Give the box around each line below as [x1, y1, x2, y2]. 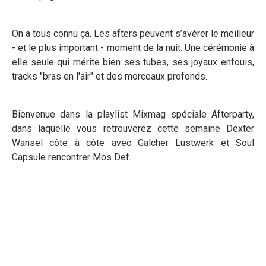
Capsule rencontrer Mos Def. [12, 151, 131, 163]
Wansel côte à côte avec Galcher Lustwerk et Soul [12, 137, 254, 148]
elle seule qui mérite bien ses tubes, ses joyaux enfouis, [12, 56, 254, 68]
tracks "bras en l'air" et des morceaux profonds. [12, 71, 207, 82]
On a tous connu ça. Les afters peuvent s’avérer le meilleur [12, 28, 254, 39]
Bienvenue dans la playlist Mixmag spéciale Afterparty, [12, 109, 254, 120]
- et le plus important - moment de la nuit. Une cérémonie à [12, 42, 254, 53]
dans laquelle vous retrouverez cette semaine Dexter [12, 123, 254, 134]
